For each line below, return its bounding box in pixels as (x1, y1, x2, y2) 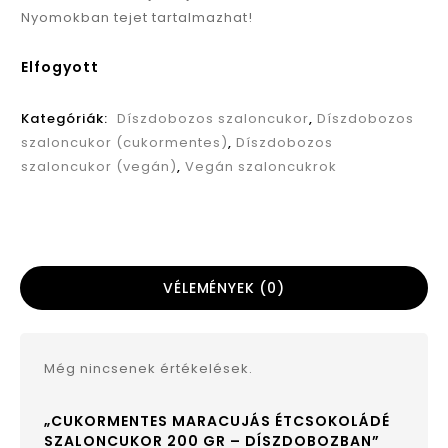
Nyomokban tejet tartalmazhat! (21, 8, 253, 28)
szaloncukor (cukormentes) (21, 133, 228, 153)
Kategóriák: (21, 109, 112, 129)
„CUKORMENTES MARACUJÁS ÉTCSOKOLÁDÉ (44, 411, 390, 432)
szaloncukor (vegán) (21, 157, 177, 177)
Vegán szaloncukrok (185, 157, 337, 177)
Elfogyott (21, 57, 99, 78)
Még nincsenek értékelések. (44, 359, 253, 379)
